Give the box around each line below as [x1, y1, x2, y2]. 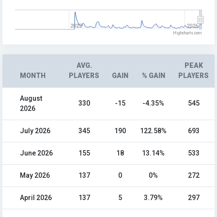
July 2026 [20, 127, 50, 135]
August [20, 94, 42, 103]
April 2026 [20, 194, 52, 202]
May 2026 [20, 171, 50, 180]
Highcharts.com [173, 31, 202, 36]
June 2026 [20, 149, 53, 157]
